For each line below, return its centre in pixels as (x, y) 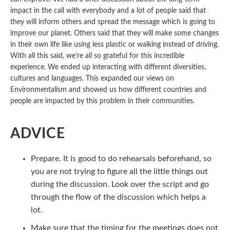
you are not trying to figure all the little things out (119, 171)
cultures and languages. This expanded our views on (92, 79)
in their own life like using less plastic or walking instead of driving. (114, 45)
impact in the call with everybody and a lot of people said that (108, 11)
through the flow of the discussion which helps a (118, 197)
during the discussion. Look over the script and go (120, 184)
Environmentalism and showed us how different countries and (108, 90)
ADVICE (38, 133)
